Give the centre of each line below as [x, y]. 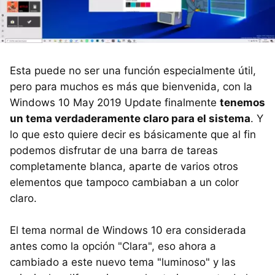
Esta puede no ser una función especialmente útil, [133, 70]
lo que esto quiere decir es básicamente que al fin [133, 134]
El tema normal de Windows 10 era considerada [128, 230]
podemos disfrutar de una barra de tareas [114, 150]
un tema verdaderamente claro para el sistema [130, 118]
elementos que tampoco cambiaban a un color [124, 182]
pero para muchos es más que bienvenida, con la [131, 86]
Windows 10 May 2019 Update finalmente [115, 102]
